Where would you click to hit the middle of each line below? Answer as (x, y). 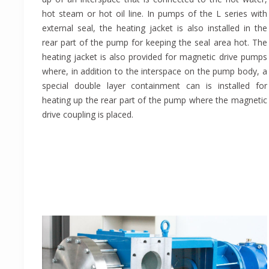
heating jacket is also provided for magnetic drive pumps (155, 57)
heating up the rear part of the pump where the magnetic (155, 100)
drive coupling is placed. (88, 115)
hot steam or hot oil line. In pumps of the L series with (155, 14)
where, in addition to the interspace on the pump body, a (155, 71)
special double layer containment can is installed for (155, 86)
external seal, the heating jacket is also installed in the (155, 28)
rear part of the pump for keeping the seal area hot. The (155, 43)
